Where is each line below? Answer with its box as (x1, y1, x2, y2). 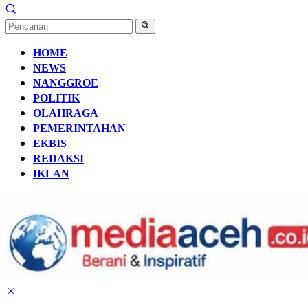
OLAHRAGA (33, 107, 98, 119)
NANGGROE (33, 77, 98, 89)
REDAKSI (33, 153, 84, 164)
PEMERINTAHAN (33, 122, 126, 134)
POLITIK (33, 92, 80, 104)
